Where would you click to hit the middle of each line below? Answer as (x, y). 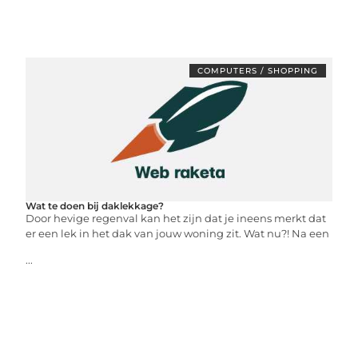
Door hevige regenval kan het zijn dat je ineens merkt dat (176, 218)
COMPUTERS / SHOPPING (257, 70)
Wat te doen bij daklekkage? (95, 205)
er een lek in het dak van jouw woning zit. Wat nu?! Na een (178, 233)
